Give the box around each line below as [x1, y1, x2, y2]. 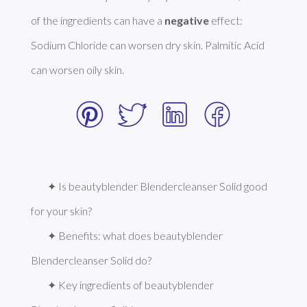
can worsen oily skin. [30, 63, 126, 77]
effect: [208, 14, 243, 27]
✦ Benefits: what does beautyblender [47, 229, 223, 243]
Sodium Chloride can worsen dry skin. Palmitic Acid [30, 38, 265, 52]
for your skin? [30, 204, 92, 218]
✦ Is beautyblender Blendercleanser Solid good [47, 180, 267, 193]
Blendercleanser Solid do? [30, 254, 151, 267]
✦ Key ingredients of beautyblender [47, 278, 214, 292]
